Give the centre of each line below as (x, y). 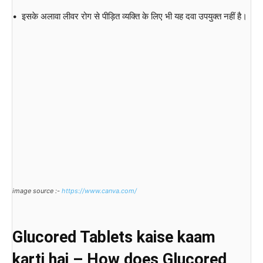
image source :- (37, 190)
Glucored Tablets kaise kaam (114, 237)
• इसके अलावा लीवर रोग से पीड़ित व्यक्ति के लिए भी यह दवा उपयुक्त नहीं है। (130, 16)
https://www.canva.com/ (99, 190)
